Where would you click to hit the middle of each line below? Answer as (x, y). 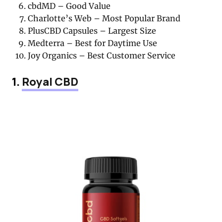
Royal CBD (50, 81)
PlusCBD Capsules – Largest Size (92, 31)
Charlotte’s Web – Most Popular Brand (104, 19)
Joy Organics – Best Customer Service (102, 56)
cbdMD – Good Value (69, 6)
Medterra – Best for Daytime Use (93, 43)
